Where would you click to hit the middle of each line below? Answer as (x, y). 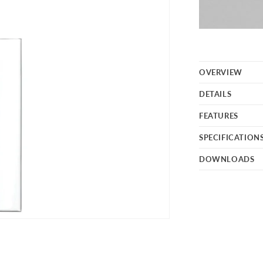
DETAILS (215, 94)
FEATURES (219, 116)
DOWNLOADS (227, 159)
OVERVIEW (221, 72)
